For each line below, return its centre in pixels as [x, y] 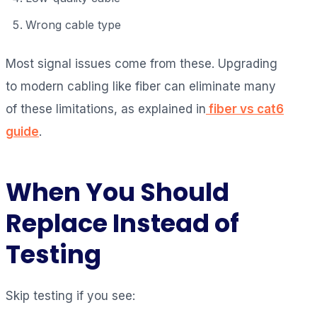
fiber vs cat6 [245, 109]
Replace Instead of [122, 223]
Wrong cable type [73, 24]
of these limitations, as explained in [106, 109]
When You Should [117, 192]
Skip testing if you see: [70, 295]
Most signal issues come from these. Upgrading [142, 63]
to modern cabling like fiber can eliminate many [141, 86]
